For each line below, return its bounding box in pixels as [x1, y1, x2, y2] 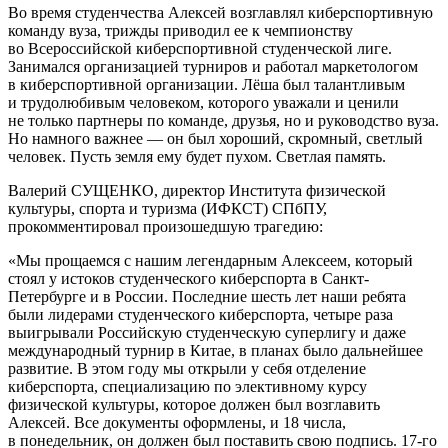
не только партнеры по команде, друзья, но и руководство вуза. [8, 111, 439, 129]
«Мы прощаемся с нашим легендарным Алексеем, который [8, 251, 413, 269]
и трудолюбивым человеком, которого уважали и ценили [8, 93, 399, 111]
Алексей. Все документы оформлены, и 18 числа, [8, 413, 346, 431]
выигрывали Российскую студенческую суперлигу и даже [8, 323, 406, 341]
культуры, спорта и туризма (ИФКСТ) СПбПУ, [8, 199, 327, 217]
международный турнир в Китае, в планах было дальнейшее [8, 341, 423, 359]
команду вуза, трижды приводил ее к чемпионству [8, 21, 353, 39]
